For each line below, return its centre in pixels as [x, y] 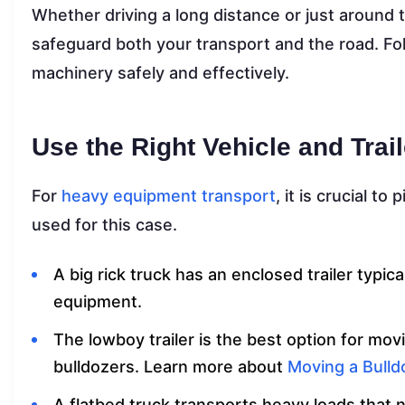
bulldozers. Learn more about [170, 366]
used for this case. [104, 224]
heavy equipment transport [169, 195]
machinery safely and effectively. [160, 72]
